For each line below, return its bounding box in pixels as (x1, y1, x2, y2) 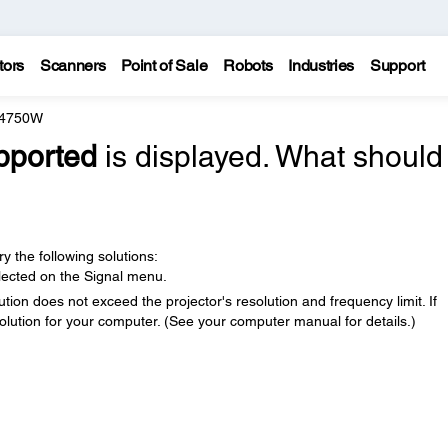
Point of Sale (121, 56, 208, 75)
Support (370, 56, 425, 75)
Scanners (39, 56, 106, 75)
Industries (288, 56, 355, 75)
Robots (223, 56, 273, 75)
